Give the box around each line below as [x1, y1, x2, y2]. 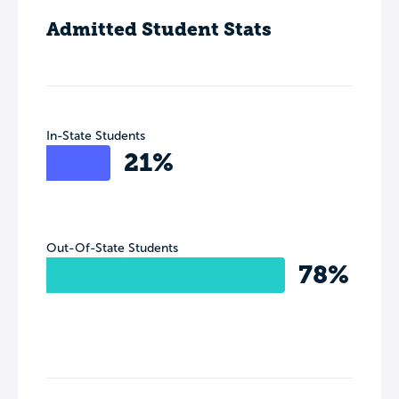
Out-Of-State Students [46, 240, 178, 255]
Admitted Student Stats [46, 17, 272, 40]
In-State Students [46, 128, 145, 142]
